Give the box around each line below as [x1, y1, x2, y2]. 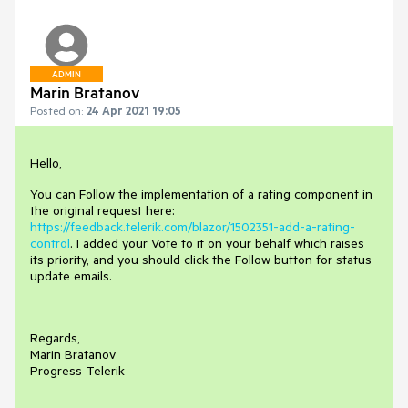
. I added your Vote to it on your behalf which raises [70, 235, 364, 251]
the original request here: [30, 202, 175, 219]
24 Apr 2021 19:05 [87, 103, 181, 117]
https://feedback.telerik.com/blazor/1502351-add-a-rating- [30, 219, 355, 235]
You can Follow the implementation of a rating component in [30, 186, 372, 202]
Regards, [30, 330, 80, 346]
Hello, [30, 155, 62, 171]
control [30, 235, 70, 251]
